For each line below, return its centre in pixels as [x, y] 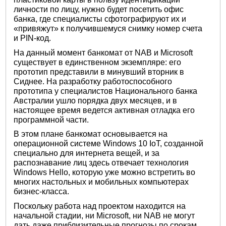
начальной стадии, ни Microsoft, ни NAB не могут [104, 215]
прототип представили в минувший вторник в [99, 72]
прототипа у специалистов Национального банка [106, 91]
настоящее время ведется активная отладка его [104, 110]
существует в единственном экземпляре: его [98, 62]
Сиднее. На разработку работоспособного [93, 81]
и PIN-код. [33, 38]
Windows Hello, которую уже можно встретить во [105, 173]
